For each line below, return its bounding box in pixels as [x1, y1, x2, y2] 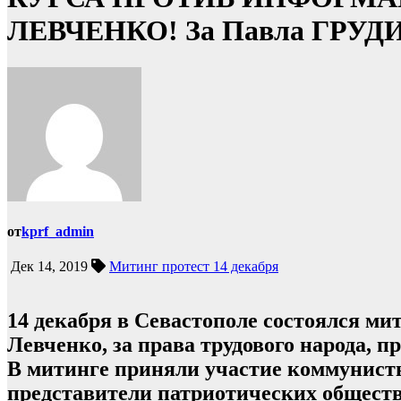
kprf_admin [21, 224, 94, 240]
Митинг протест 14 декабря [109, 259, 278, 275]
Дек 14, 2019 [7, 259, 88, 275]
